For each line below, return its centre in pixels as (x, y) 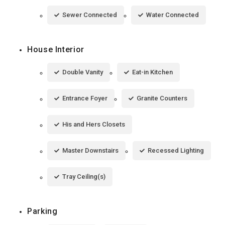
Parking (42, 211)
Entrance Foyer (85, 98)
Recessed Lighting (176, 150)
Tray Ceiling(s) (84, 176)
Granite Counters (162, 98)
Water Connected (173, 15)
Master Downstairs (90, 150)
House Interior (56, 49)
